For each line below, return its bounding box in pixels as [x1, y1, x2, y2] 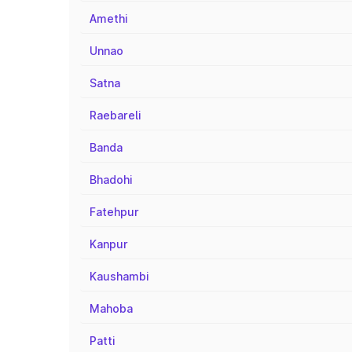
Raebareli [90, 108, 141, 122]
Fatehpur [90, 205, 139, 218]
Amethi [90, 12, 128, 25]
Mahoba [90, 302, 133, 315]
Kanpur [90, 237, 128, 251]
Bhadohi [90, 173, 133, 186]
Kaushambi [90, 269, 149, 283]
